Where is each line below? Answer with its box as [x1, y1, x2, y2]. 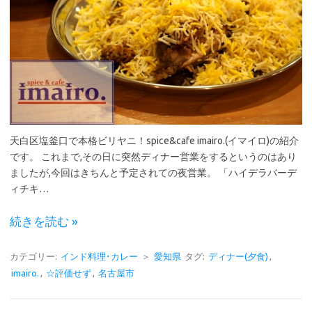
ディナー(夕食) [208, 251, 268, 261]
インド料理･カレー [61, 251, 138, 261]
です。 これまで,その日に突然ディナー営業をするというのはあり [10, 151, 297, 162]
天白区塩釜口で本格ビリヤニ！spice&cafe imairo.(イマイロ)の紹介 [10, 135, 299, 146]
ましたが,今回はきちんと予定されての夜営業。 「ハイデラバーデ [10, 167, 297, 178]
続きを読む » [10, 214, 78, 228]
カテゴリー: [10, 251, 59, 261]
